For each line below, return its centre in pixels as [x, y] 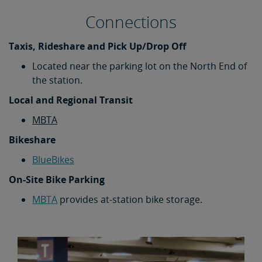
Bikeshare [32, 140]
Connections [131, 22]
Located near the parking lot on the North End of [139, 66]
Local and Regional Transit [71, 100]
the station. [57, 80]
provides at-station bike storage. [130, 199]
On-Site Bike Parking [57, 180]
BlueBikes [53, 160]
